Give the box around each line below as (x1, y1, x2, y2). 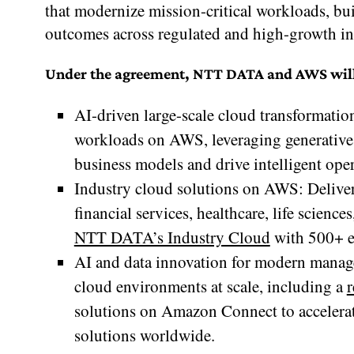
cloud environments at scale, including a (73, 274, 347, 297)
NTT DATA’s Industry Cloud (73, 225, 270, 248)
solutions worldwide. (73, 323, 215, 346)
